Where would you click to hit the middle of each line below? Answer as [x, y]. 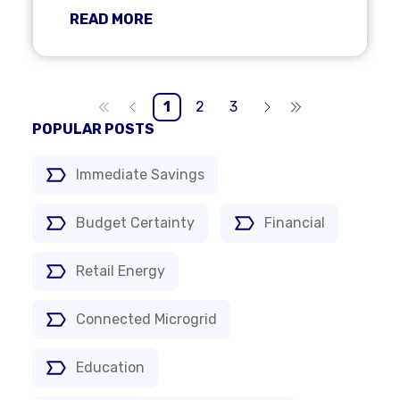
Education [110, 367]
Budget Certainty [135, 223]
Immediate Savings [140, 175]
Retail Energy [121, 271]
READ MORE [111, 19]
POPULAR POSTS [93, 129]
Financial [295, 223]
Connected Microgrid [146, 319]
